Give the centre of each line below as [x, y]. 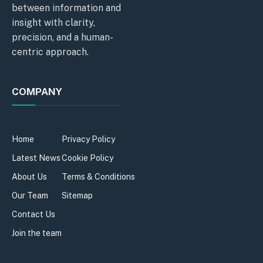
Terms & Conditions [98, 176]
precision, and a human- [63, 38]
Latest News [36, 158]
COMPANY [37, 91]
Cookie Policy [87, 158]
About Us [29, 176]
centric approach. [50, 52]
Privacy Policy [88, 139]
